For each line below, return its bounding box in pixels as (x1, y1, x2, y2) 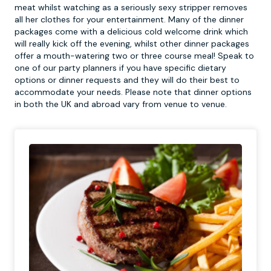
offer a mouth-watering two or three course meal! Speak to (15, 50, 254, 61)
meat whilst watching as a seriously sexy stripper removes (15, 2, 247, 13)
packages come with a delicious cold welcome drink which (15, 26, 248, 37)
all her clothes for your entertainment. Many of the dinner (15, 14, 244, 25)
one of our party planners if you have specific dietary (15, 62, 226, 73)
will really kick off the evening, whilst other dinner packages (15, 38, 249, 49)
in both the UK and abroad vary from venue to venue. (15, 99, 232, 109)
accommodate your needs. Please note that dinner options (15, 87, 252, 97)
